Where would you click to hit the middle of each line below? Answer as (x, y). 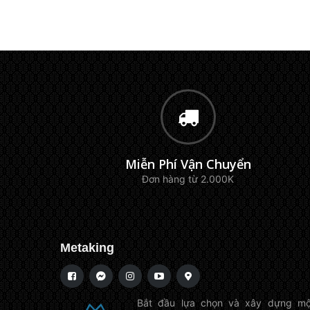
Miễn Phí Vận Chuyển (188, 164)
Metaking (87, 248)
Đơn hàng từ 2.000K (188, 179)
